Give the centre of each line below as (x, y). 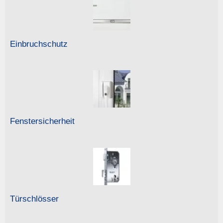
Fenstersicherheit (42, 121)
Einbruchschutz (39, 44)
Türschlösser (34, 199)
